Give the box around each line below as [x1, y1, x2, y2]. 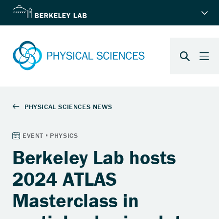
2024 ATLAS [12, 167, 117, 191]
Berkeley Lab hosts [12, 145, 176, 170]
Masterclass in [12, 188, 139, 213]
